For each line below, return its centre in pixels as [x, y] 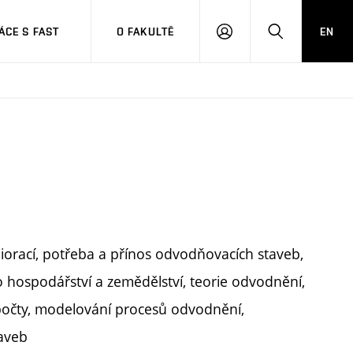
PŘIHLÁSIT [251, 38]
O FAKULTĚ [145, 31]
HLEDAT [295, 38]
